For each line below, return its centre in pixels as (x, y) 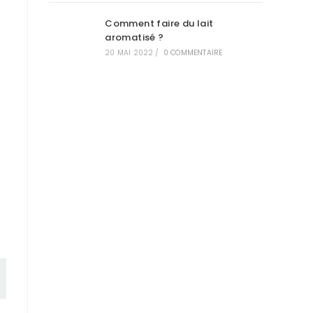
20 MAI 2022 (129, 53)
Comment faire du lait (159, 23)
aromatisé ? (134, 37)
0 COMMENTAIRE (193, 53)
